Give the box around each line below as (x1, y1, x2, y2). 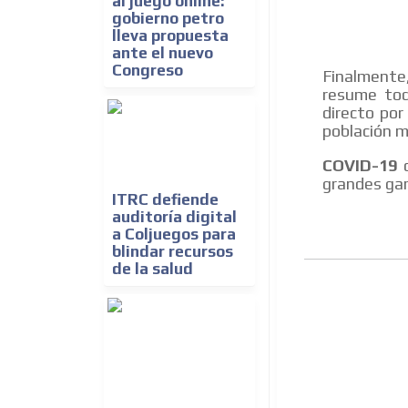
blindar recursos (112, 242, 233, 261)
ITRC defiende (112, 190, 219, 209)
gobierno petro (112, 9, 224, 28)
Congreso (112, 61, 183, 80)
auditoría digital (112, 208, 237, 227)
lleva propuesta (112, 26, 229, 46)
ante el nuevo (112, 44, 213, 63)
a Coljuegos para (112, 225, 236, 244)
